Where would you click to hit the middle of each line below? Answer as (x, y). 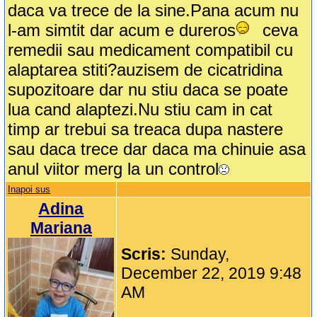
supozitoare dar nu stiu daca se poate (148, 90)
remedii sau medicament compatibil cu (151, 50)
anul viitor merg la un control (114, 169)
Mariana (61, 228)
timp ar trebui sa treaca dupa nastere (146, 129)
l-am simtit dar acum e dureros (122, 30)
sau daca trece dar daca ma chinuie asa (157, 149)
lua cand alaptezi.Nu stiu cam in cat (140, 110)
